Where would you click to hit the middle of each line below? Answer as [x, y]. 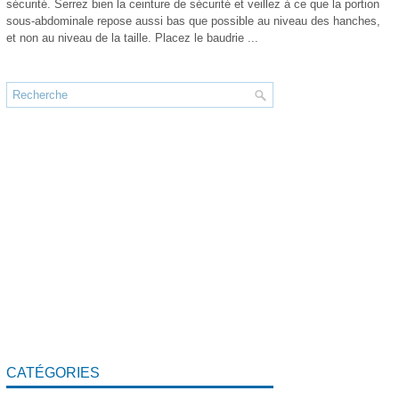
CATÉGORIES [53, 373]
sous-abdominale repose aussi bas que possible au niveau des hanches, [193, 21]
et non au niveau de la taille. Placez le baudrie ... [132, 38]
